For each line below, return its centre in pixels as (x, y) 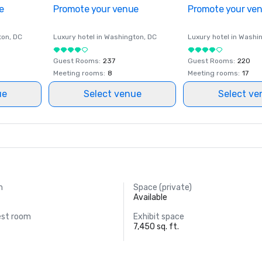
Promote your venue (96, 9)
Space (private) (162, 187)
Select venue (112, 94)
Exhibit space (158, 217)
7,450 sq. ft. (156, 227)
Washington (124, 37)
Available (150, 197)
